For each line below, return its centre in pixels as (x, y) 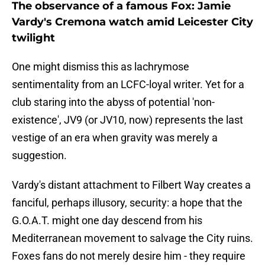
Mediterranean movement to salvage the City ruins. (132, 238)
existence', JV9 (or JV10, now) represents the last (127, 120)
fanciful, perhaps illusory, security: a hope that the (127, 203)
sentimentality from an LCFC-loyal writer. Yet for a (128, 85)
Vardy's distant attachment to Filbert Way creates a (131, 185)
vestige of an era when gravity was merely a (115, 138)
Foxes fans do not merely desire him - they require (129, 256)
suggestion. (39, 156)
